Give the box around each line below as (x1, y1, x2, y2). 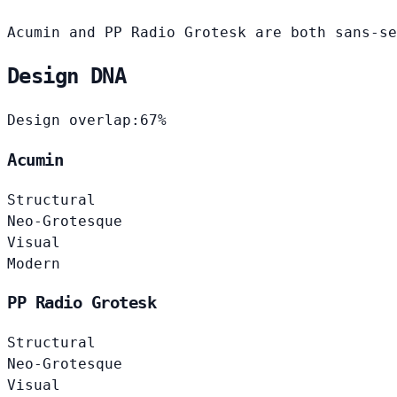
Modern (7, 254, 60, 272)
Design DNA (7, 64, 126, 90)
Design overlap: (7, 112, 140, 129)
